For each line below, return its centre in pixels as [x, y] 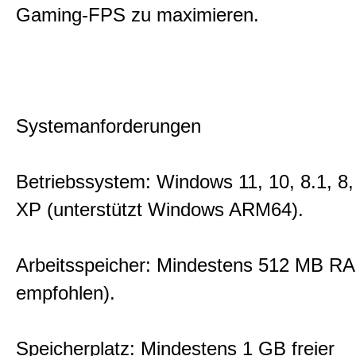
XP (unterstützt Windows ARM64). [160, 209]
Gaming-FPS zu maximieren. [137, 15]
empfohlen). [66, 293]
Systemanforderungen [108, 126]
